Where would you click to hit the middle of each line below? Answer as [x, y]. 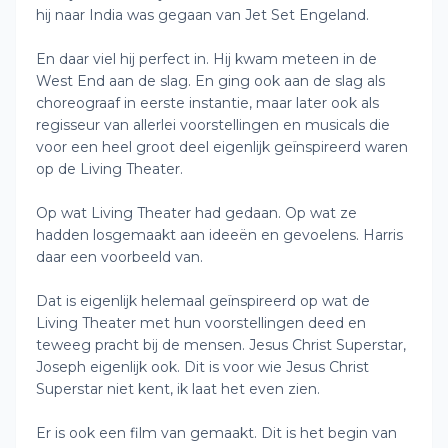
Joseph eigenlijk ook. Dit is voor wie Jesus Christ [202, 367]
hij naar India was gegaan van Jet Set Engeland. [202, 15]
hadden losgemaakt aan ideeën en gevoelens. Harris [219, 235]
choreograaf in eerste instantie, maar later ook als [207, 103]
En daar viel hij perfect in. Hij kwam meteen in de [206, 59]
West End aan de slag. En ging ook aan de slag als [210, 81]
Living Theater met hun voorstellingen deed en [201, 323]
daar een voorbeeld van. [119, 257]
